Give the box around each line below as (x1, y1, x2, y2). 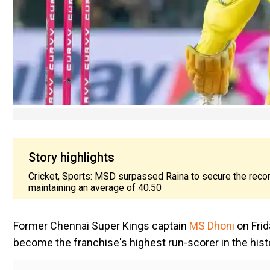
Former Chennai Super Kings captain (13, 219, 189, 232)
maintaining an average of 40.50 (28, 181, 162, 193)
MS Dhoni (189, 219, 234, 232)
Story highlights (28, 149, 115, 165)
